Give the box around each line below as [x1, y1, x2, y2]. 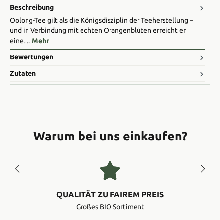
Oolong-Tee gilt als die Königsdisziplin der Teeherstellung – [10, 16, 193, 25]
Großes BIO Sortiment [76, 203, 144, 211]
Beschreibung [10, 3, 54, 12]
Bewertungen [10, 53, 53, 61]
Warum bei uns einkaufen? [33, 129, 187, 143]
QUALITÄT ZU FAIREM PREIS [56, 190, 164, 199]
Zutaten [10, 69, 36, 78]
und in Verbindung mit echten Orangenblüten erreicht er [10, 27, 186, 35]
